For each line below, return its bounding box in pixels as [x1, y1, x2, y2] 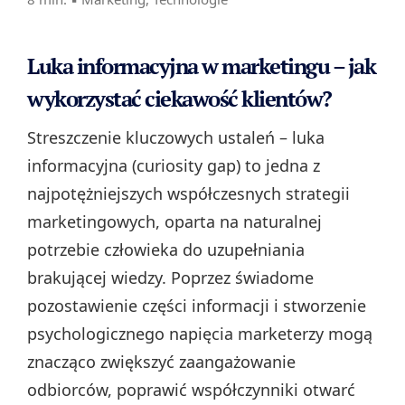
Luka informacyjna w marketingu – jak [27, 52, 375, 81]
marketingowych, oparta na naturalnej [27, 211, 322, 233]
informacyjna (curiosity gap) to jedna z [27, 155, 320, 177]
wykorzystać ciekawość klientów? [27, 84, 332, 114]
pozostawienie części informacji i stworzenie [27, 295, 366, 317]
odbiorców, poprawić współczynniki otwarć [27, 379, 355, 401]
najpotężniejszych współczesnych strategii [27, 183, 350, 205]
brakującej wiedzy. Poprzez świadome [27, 267, 314, 289]
